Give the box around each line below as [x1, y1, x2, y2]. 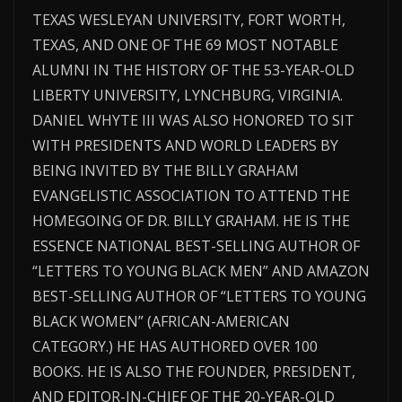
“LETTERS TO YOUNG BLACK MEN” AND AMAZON [32, 261, 370, 282]
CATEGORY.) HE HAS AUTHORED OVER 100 [32, 336, 318, 357]
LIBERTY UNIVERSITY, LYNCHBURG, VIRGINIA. [32, 85, 343, 106]
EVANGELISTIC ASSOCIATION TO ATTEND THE [32, 186, 350, 206]
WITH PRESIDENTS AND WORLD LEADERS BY [32, 135, 338, 156]
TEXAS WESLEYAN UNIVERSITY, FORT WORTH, [32, 10, 345, 31]
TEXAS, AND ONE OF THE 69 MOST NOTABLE [32, 35, 338, 56]
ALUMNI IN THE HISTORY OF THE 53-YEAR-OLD [32, 60, 354, 81]
